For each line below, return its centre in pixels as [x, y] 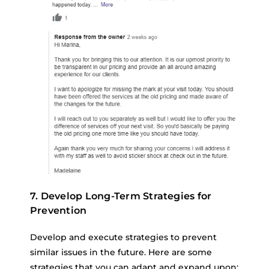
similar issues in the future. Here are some [121, 252]
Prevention [59, 211]
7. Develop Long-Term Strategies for [121, 196]
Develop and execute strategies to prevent [123, 237]
